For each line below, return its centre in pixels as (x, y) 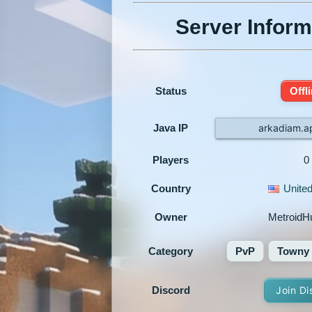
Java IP (171, 127)
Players (171, 159)
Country (171, 188)
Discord (171, 290)
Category (171, 251)
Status (171, 91)
